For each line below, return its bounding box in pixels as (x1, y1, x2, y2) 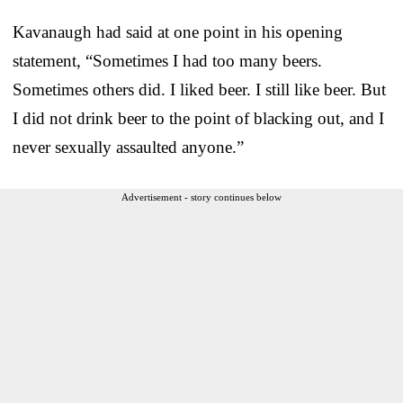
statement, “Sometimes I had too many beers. (13, 50, 322, 70)
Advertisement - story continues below (121, 191, 282, 202)
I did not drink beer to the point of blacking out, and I (13, 108, 384, 128)
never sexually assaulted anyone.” (13, 137, 244, 157)
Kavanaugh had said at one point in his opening (13, 22, 343, 41)
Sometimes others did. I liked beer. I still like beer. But (13, 79, 386, 99)
